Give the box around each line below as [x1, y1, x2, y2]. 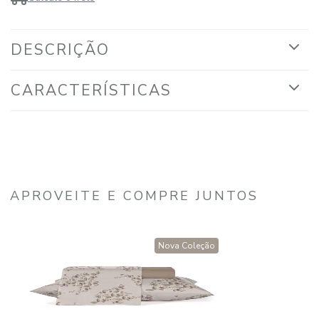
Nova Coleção [158, 240, 215, 251]
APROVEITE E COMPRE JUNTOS [10, 187, 258, 204]
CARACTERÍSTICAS [11, 80, 172, 100]
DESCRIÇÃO [11, 40, 110, 60]
